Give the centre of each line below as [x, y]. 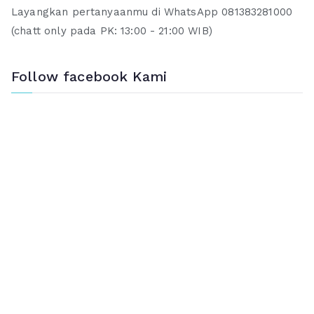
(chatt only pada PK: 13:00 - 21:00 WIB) [112, 31]
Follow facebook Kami [89, 76]
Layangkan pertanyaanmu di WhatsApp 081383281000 [152, 12]
